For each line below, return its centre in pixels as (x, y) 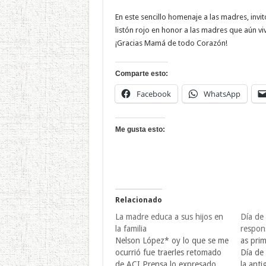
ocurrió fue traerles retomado (168, 252)
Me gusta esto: (140, 129)
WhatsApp (222, 94)
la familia (131, 228)
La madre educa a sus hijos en (169, 216)
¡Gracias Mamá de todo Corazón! (171, 43)
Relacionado (138, 200)
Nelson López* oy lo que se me (172, 240)
